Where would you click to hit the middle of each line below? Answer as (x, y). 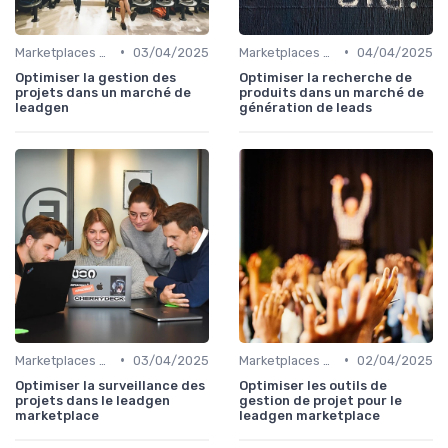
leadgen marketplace (309, 415)
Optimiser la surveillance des (110, 385)
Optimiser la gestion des (95, 77)
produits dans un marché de (331, 92)
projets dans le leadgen (92, 400)
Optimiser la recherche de (325, 77)
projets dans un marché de (103, 92)
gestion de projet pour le (320, 400)
